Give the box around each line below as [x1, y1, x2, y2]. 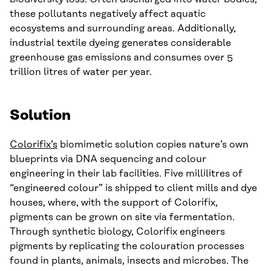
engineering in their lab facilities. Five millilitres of [10, 168, 243, 180]
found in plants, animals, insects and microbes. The [10, 255, 249, 267]
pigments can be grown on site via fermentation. [10, 212, 235, 223]
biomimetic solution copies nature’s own [57, 139, 249, 151]
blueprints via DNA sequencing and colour [10, 154, 206, 165]
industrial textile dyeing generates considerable [10, 38, 231, 49]
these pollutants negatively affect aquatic [10, 8, 206, 20]
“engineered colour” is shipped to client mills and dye [10, 183, 257, 194]
